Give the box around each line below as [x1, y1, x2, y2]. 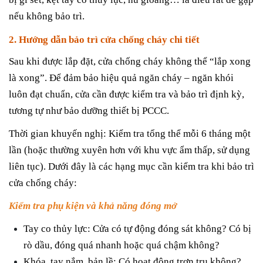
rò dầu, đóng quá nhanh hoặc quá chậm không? [23, 240, 220, 251]
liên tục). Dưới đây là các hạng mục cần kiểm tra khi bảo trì [9, 160, 254, 172]
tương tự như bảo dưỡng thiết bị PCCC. [9, 104, 169, 116]
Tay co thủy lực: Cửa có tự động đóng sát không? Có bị [23, 223, 251, 235]
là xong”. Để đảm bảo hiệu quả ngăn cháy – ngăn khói [9, 72, 234, 83]
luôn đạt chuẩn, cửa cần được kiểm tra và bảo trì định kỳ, [9, 88, 244, 100]
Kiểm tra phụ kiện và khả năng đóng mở [9, 200, 177, 211]
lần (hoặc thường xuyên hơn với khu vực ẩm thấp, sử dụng [9, 144, 250, 156]
